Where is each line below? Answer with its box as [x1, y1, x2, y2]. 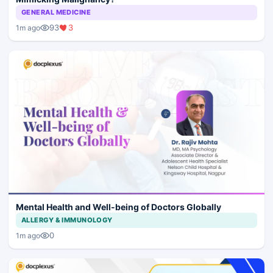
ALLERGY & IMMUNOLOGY [21, 216, 113, 225]
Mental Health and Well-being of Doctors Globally [16, 202, 221, 213]
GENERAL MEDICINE [21, 8, 91, 17]
